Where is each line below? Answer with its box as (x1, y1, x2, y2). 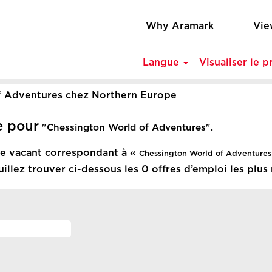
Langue (143, 58, 182, 67)
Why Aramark (146, 21, 214, 31)
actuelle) (176, 103, 220, 113)
